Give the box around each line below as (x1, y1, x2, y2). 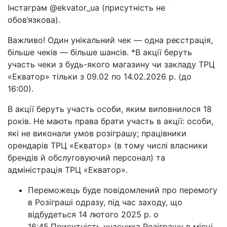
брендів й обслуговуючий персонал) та (8, 152, 165, 163)
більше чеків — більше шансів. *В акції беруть (8, 47, 192, 57)
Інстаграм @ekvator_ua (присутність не (8, 2, 165, 13)
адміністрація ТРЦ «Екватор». (8, 164, 128, 175)
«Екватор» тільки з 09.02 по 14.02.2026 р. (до (8, 71, 192, 82)
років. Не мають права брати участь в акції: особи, (8, 116, 213, 126)
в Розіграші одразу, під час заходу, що (28, 197, 182, 207)
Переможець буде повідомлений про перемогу (28, 184, 217, 195)
